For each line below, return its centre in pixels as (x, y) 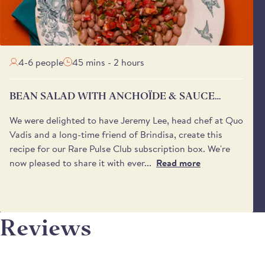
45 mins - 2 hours (108, 62)
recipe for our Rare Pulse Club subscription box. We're (120, 148)
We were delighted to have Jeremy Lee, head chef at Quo (126, 120)
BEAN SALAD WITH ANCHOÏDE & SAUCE (112, 96)
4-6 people (41, 62)
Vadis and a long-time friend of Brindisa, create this (116, 134)
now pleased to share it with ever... (80, 162)
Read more (178, 162)
